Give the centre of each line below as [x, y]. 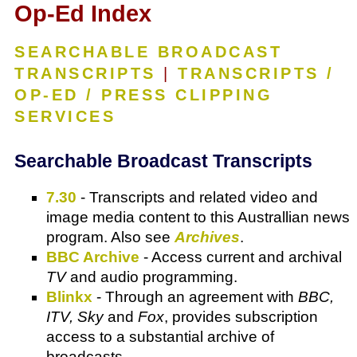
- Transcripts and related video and [197, 198]
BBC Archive [93, 257]
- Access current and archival [241, 257]
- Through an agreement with [195, 297]
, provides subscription [241, 317]
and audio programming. [152, 277]
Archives [207, 237]
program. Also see [110, 237]
